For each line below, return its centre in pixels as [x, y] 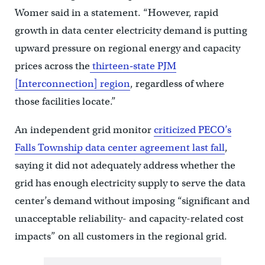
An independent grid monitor [84, 130]
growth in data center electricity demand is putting [131, 31]
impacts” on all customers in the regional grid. [121, 237]
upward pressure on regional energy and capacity [127, 49]
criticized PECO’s [192, 130]
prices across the [52, 66]
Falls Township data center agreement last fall [119, 148]
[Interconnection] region [72, 84]
